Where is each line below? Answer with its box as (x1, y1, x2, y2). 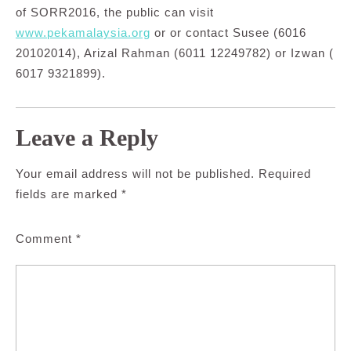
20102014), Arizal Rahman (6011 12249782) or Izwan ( (16, 46, 334, 60)
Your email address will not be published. (16, 167, 255, 181)
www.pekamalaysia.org (16, 26, 150, 40)
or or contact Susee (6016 (150, 26, 306, 40)
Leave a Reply (16, 125, 158, 151)
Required (259, 167, 311, 181)
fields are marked (16, 187, 121, 201)
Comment (16, 232, 76, 246)
